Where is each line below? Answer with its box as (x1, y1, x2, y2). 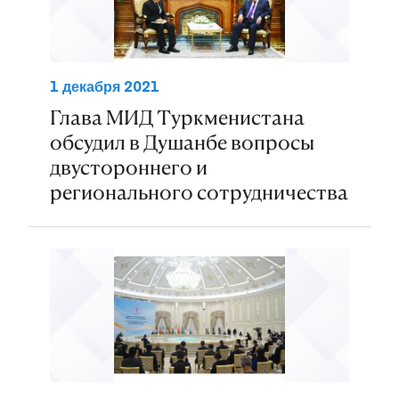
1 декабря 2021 (50, 78, 159, 95)
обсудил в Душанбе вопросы (50, 131, 314, 154)
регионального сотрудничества (50, 181, 348, 204)
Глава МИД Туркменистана (50, 106, 305, 129)
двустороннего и (50, 156, 208, 179)
